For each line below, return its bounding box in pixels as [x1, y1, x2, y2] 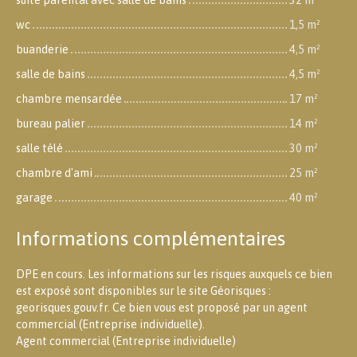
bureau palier [16, 116, 85, 130]
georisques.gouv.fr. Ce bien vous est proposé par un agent [16, 300, 308, 314]
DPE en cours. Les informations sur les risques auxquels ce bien [16, 267, 332, 280]
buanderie [16, 42, 69, 56]
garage [16, 190, 53, 204]
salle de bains [16, 67, 85, 80]
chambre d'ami [16, 166, 92, 179]
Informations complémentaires [16, 226, 285, 249]
